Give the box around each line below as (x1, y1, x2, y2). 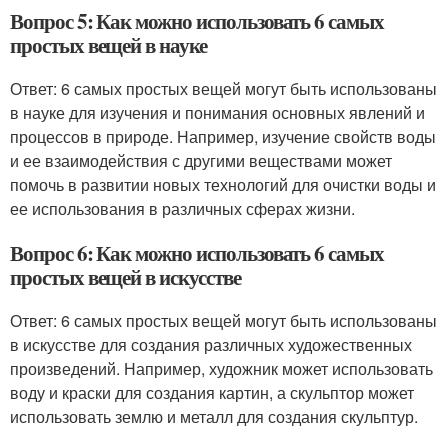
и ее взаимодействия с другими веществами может (10, 149, 392, 172)
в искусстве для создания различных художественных (10, 333, 412, 356)
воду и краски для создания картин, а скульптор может (10, 381, 414, 404)
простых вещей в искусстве (10, 262, 241, 292)
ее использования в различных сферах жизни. (10, 197, 355, 220)
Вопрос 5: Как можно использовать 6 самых (10, 6, 384, 36)
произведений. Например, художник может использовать (10, 357, 433, 380)
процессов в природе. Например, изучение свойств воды (10, 125, 436, 148)
